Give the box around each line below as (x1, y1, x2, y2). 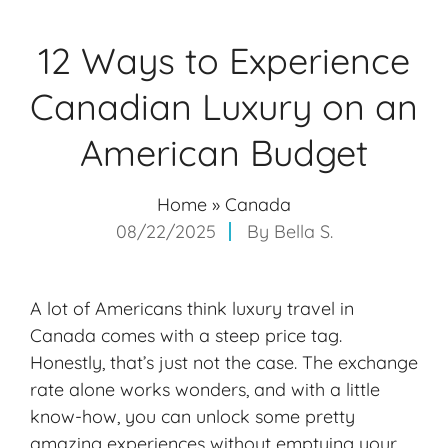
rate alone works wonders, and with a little (30, 378, 380, 402)
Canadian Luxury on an (30, 84, 418, 130)
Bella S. (273, 220, 333, 244)
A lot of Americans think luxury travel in (30, 297, 354, 321)
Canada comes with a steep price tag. (30, 324, 342, 348)
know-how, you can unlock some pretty (30, 405, 355, 429)
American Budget (80, 130, 368, 176)
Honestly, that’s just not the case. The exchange (30, 351, 418, 375)
